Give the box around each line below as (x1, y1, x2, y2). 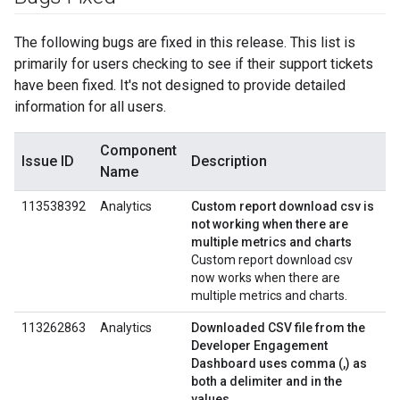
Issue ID (21, 153, 74, 170)
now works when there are (191, 271, 340, 285)
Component (100, 142, 177, 159)
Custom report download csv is (191, 199, 374, 213)
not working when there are (191, 217, 348, 231)
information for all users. (14, 98, 166, 115)
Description (191, 153, 267, 170)
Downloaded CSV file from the (191, 321, 365, 335)
